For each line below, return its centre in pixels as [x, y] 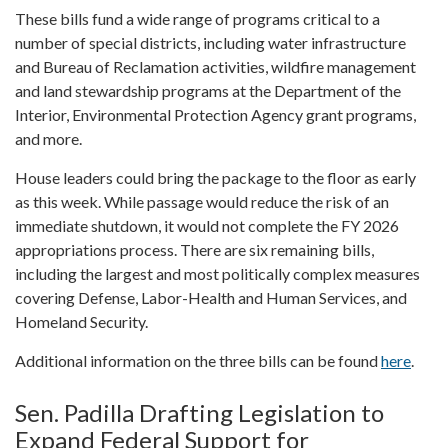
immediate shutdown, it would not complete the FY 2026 [207, 225]
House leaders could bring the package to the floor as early [215, 177]
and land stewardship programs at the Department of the [208, 90]
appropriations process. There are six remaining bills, [194, 249]
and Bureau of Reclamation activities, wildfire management [215, 66]
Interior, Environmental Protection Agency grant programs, [215, 114]
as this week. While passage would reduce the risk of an [202, 201]
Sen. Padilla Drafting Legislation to [199, 412]
